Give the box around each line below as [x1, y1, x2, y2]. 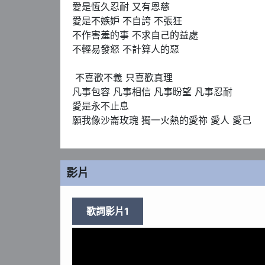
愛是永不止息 [72, 99, 129, 112]
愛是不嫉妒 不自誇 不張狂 [72, 14, 182, 27]
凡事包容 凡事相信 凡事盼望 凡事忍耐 [72, 85, 232, 98]
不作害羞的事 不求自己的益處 [72, 28, 198, 41]
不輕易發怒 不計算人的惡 [72, 43, 179, 55]
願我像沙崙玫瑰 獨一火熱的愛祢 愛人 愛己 [72, 114, 251, 126]
